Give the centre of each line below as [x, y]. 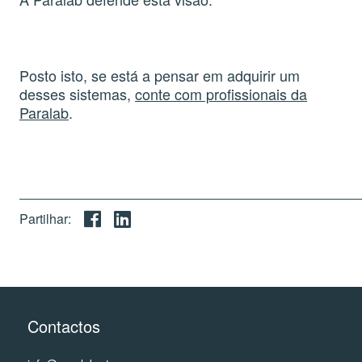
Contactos [63, 326]
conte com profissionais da [221, 94]
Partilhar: [45, 219]
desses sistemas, [77, 94]
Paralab [44, 112]
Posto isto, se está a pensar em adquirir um [160, 75]
